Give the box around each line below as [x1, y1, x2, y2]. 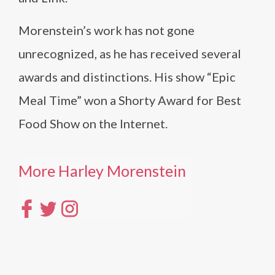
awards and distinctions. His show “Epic [18, 69, 236, 84]
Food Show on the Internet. [18, 115, 168, 131]
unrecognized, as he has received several [18, 45, 241, 61]
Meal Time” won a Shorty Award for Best [18, 92, 241, 107]
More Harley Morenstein [18, 161, 186, 180]
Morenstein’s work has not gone [18, 22, 195, 37]
